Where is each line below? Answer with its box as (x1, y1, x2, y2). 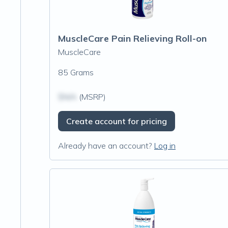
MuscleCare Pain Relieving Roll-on (58, 33, 207, 44)
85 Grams (58, 67, 94, 77)
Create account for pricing (66, 116, 167, 126)
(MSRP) (77, 92, 106, 102)
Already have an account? (58, 140, 152, 151)
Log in (154, 140, 176, 151)
